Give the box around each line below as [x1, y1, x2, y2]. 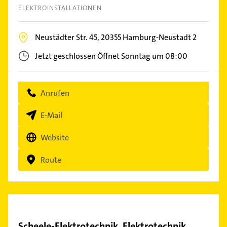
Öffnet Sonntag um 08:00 [97, 51, 187, 61]
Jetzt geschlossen [35, 51, 96, 61]
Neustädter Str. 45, [35, 32, 101, 43]
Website [41, 132, 69, 143]
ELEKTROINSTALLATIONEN [18, 4, 102, 12]
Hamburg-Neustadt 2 [123, 32, 197, 43]
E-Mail [41, 109, 62, 121]
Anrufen [41, 87, 69, 98]
